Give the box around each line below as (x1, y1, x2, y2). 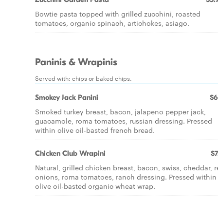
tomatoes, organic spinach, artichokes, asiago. (35, 18, 189, 28)
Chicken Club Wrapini (35, 149, 106, 158)
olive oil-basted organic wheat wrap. (35, 181, 155, 191)
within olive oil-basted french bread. (35, 125, 155, 135)
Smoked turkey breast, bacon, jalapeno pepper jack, (35, 107, 206, 116)
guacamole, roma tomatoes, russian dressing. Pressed (35, 116, 212, 126)
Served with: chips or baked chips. (35, 73, 132, 82)
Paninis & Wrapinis (35, 56, 117, 68)
